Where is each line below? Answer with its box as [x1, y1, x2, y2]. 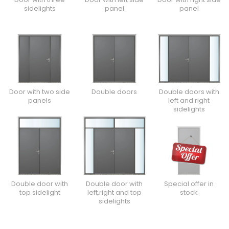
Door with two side [9, 87, 71, 97]
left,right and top [87, 188, 142, 198]
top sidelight [19, 188, 60, 198]
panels [28, 96, 52, 106]
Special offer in [164, 179, 214, 189]
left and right [168, 96, 210, 106]
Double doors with [158, 87, 219, 97]
